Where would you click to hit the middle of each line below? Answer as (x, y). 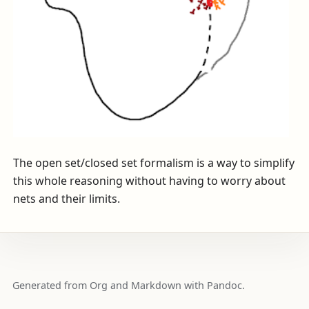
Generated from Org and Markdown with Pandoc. (128, 285)
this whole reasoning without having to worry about (150, 180)
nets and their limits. (67, 198)
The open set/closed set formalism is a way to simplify (154, 162)
